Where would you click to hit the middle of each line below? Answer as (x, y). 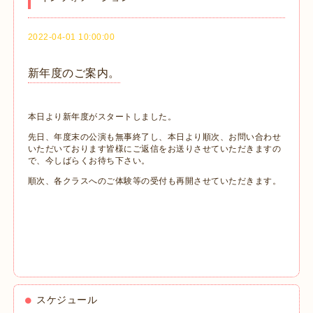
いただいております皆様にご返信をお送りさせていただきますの (154, 149)
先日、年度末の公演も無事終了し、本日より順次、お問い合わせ (154, 137)
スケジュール (67, 300)
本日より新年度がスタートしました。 (102, 117)
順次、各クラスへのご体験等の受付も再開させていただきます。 (154, 181)
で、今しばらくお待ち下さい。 (89, 161)
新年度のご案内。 (74, 73)
